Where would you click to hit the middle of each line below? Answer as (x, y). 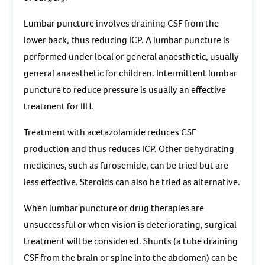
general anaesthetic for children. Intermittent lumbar (131, 73)
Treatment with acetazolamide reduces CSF (110, 132)
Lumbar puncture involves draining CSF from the (122, 24)
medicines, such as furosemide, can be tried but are (126, 166)
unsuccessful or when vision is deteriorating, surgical (130, 225)
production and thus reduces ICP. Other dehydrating (129, 149)
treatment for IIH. (59, 106)
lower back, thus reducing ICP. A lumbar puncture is (127, 40)
